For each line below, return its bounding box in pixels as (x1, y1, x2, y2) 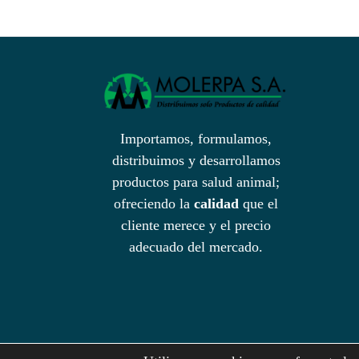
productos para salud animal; (112, 174, 280, 191)
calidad (190, 196, 239, 212)
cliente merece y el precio (121, 217, 271, 234)
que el (239, 196, 278, 212)
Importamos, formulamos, (120, 131, 272, 147)
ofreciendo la (114, 196, 190, 212)
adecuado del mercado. (129, 239, 263, 256)
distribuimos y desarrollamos (111, 152, 280, 169)
